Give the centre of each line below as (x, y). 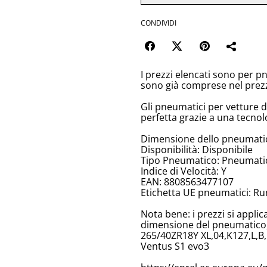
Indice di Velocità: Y (184, 171)
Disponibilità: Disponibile (197, 150)
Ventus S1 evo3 (175, 246)
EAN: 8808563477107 (187, 182)
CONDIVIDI (159, 23)
